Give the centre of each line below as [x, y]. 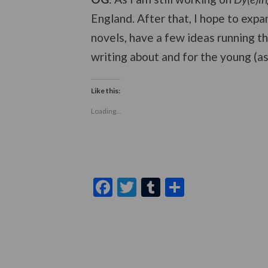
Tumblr [190, 187]
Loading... [106, 111]
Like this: [106, 91]
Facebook [152, 187]
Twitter [167, 187]
